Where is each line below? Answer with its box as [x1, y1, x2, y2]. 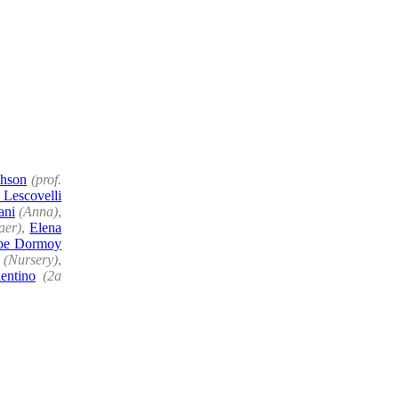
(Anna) [19, 203, 59, 219]
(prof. [31, 171, 62, 187]
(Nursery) [4, 251, 59, 267]
